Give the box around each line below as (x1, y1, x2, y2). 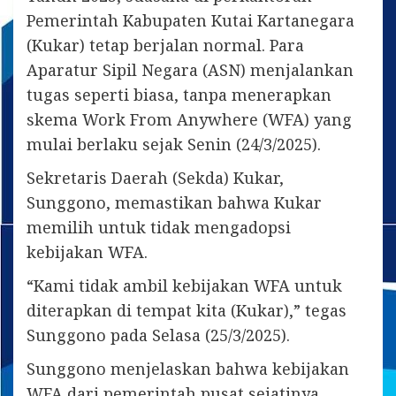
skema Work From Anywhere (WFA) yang (27, 109, 352, 131)
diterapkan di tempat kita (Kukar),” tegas (27, 300, 346, 322)
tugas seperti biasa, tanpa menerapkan (27, 84, 331, 106)
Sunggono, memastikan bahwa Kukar (27, 192, 322, 214)
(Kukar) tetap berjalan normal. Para (27, 34, 304, 57)
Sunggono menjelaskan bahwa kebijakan (27, 358, 349, 380)
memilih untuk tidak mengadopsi (27, 217, 291, 239)
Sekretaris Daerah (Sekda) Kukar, (27, 167, 284, 189)
